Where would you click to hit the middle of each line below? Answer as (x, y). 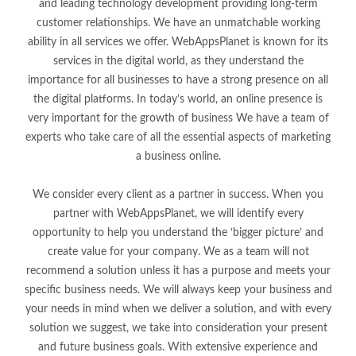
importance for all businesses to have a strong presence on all (178, 81)
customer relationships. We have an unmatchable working (178, 23)
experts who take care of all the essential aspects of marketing (178, 138)
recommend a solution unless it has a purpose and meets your (178, 271)
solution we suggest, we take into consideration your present (178, 329)
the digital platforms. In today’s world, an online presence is (178, 100)
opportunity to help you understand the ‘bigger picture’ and (178, 233)
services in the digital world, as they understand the (178, 62)
